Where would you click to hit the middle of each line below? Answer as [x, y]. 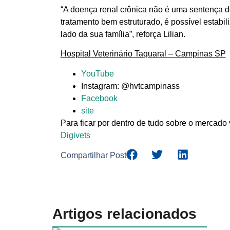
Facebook [99, 98]
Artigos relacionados [124, 214]
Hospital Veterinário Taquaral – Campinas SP [143, 54]
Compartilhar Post [93, 155]
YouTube [97, 73]
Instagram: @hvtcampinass [130, 86]
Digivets [75, 135]
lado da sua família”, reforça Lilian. [123, 34]
